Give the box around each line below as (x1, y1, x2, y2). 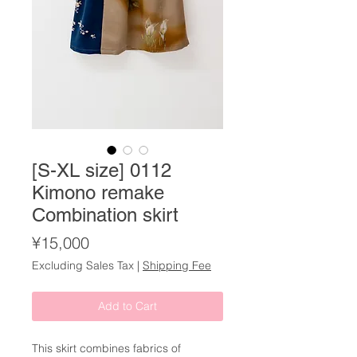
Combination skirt (32, 204, 178, 226)
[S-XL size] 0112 (32, 159, 171, 182)
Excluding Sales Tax (32, 258, 134, 273)
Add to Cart (98, 299, 157, 314)
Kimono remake (32, 182, 164, 204)
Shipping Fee (143, 258, 211, 273)
